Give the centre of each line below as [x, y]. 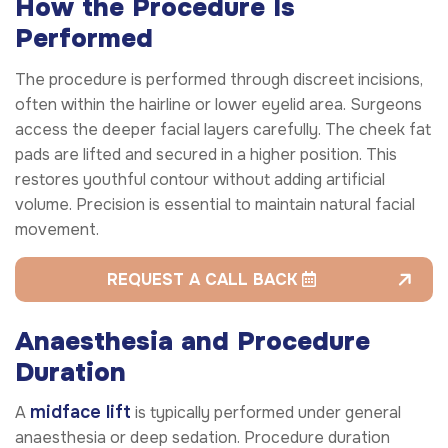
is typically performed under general [266, 412]
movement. [57, 229]
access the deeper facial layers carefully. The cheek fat [223, 129]
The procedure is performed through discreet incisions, [219, 79]
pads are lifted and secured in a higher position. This [206, 154]
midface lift [80, 411]
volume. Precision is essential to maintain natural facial [215, 204]
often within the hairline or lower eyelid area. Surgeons [218, 104]
